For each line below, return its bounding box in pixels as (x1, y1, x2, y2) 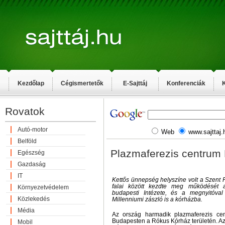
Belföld (18, 138, 37, 145)
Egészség (18, 149, 45, 156)
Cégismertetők (61, 80, 103, 87)
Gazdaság (18, 161, 46, 168)
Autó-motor (18, 126, 48, 133)
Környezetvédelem (18, 184, 69, 191)
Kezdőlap (17, 80, 44, 87)
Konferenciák (167, 80, 205, 87)
